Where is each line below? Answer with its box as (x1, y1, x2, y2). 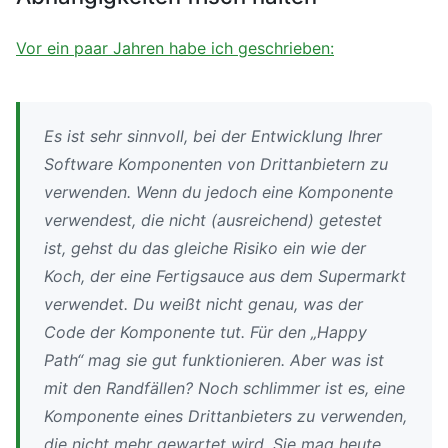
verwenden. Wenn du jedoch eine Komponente (44, 181, 393, 202)
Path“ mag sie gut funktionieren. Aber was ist (44, 349, 384, 370)
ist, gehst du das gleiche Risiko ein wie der (44, 237, 366, 258)
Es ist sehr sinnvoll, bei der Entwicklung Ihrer (44, 125, 382, 146)
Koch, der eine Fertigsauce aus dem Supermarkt (44, 265, 406, 286)
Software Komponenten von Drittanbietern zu (44, 153, 388, 174)
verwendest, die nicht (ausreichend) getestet (44, 209, 382, 230)
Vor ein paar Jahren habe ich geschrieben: (16, 37, 334, 58)
